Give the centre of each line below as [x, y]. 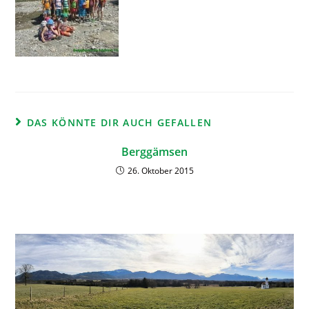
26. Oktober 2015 [160, 171]
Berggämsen [154, 152]
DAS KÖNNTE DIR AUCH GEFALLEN [119, 122]
